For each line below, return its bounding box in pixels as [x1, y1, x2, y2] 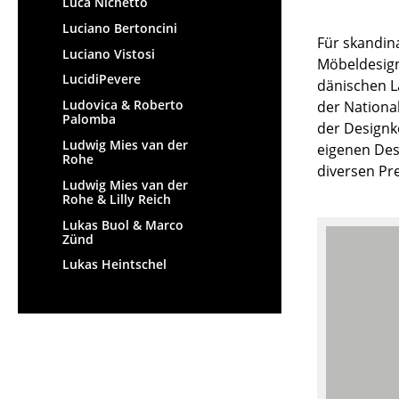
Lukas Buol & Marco [62, 216, 183, 233]
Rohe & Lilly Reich [62, 190, 171, 208]
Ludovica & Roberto [62, 96, 183, 114]
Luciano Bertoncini [62, 19, 177, 37]
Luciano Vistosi [62, 45, 155, 62]
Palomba [62, 110, 116, 128]
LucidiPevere [62, 70, 141, 88]
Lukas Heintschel [62, 256, 167, 273]
